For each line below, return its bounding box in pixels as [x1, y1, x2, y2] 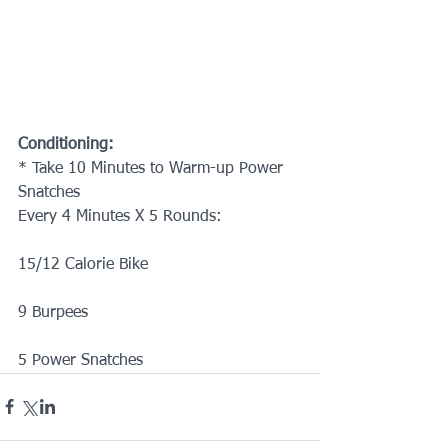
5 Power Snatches [18, 352, 143, 369]
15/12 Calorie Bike [18, 256, 148, 273]
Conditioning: [18, 136, 114, 153]
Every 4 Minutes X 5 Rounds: [18, 208, 222, 225]
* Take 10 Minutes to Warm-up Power [18, 160, 288, 177]
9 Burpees [18, 304, 88, 321]
